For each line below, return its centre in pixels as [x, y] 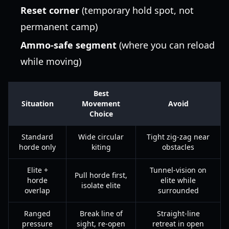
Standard [37, 137]
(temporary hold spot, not [136, 10]
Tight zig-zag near [178, 137]
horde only [37, 147]
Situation [37, 104]
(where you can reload [166, 45]
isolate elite [101, 185]
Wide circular [101, 137]
